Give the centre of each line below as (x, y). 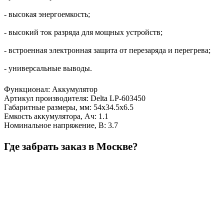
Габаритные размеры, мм (47, 107)
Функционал (26, 89)
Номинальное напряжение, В (54, 125)
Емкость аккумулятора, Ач (49, 116)
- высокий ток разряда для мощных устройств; (83, 32)
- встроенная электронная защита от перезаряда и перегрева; (107, 50)
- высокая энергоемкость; (47, 14)
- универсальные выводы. (48, 68)
